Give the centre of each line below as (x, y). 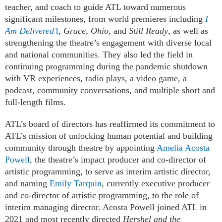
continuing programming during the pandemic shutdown (106, 66)
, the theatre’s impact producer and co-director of (118, 159)
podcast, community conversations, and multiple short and (110, 90)
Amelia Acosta (183, 147)
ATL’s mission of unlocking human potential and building (109, 136)
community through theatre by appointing (81, 147)
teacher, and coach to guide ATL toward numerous (95, 7)
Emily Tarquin (76, 183)
